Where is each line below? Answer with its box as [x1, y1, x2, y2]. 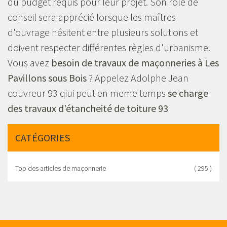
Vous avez [8, 56, 51, 69]
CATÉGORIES [15, 131, 70, 144]
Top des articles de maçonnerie [15, 163, 106, 173]
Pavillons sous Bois [8, 71, 87, 84]
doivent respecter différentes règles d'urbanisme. [8, 41, 210, 54]
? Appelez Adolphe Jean [89, 71, 188, 84]
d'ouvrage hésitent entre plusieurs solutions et [8, 25, 198, 39]
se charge [168, 86, 208, 99]
